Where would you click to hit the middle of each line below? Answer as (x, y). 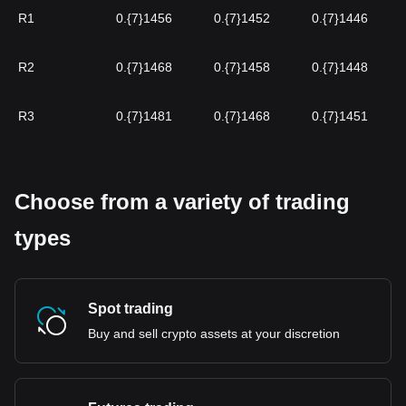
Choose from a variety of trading (182, 202)
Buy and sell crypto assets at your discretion (214, 333)
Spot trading (130, 309)
